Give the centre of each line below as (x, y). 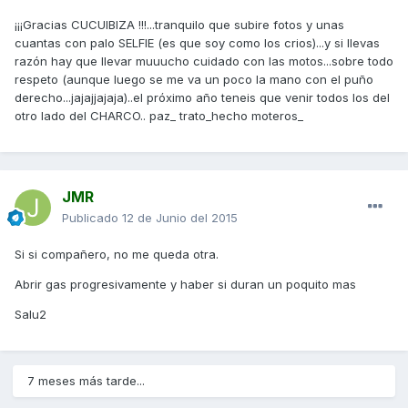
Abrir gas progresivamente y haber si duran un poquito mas (185, 285)
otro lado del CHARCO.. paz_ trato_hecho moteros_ (159, 116)
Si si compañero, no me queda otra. (117, 255)
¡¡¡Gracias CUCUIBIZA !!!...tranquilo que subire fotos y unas (179, 25)
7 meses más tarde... (86, 381)
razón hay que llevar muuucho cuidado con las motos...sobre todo (204, 61)
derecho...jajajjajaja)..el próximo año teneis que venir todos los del (202, 98)
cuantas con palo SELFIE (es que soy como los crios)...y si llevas (197, 43)
